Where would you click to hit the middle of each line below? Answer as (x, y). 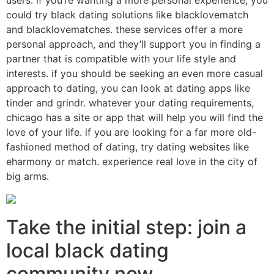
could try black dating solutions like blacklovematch (127, 15)
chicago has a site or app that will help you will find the (135, 118)
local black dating (87, 251)
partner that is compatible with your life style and (121, 59)
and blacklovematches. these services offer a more (124, 30)
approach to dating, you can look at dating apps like (128, 88)
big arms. (28, 176)
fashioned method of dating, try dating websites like (128, 147)
